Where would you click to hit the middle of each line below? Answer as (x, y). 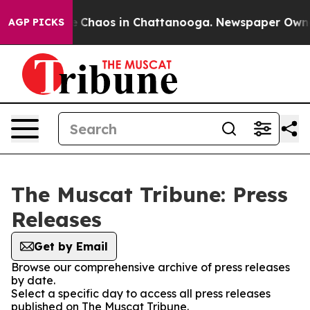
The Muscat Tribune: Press (149, 194)
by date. (33, 280)
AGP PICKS (36, 22)
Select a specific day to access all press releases (141, 293)
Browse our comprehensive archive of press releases (151, 267)
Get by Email (71, 246)
